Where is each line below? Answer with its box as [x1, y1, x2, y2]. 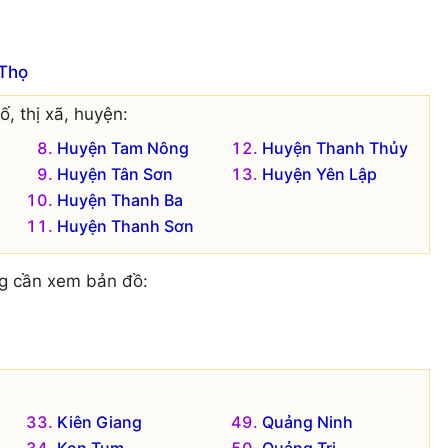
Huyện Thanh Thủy [262, 137, 409, 158]
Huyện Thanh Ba [56, 189, 183, 210]
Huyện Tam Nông [56, 137, 189, 158]
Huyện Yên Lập [262, 163, 378, 184]
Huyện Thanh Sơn [56, 215, 194, 236]
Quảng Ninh [262, 412, 354, 433]
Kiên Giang [56, 412, 142, 433]
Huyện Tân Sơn [56, 163, 173, 184]
